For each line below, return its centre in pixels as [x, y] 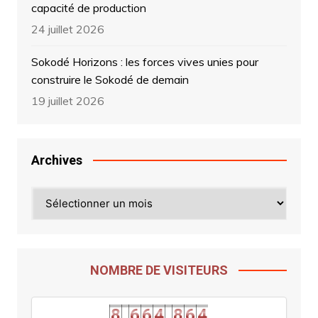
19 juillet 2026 [67, 100]
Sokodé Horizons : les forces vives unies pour [144, 61]
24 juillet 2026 [67, 29]
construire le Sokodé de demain [110, 79]
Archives [56, 160]
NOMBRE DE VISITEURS [159, 270]
